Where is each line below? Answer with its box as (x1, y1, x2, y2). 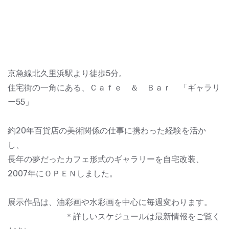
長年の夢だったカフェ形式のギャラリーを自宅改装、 (8, 154, 204, 165)
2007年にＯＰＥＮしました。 (8, 169, 118, 179)
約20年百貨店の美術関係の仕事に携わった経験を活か (8, 126, 206, 136)
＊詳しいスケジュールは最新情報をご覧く (8, 212, 220, 222)
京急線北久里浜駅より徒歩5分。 (8, 68, 127, 79)
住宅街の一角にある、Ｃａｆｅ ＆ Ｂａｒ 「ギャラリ (8, 83, 220, 93)
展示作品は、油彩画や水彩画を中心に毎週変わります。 (8, 197, 212, 208)
